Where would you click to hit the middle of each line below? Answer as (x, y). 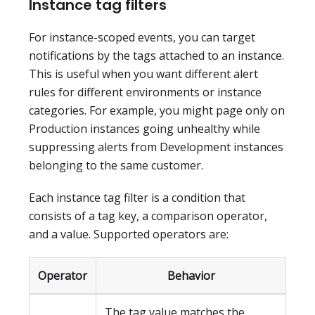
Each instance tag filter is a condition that (137, 198)
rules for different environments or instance (145, 92)
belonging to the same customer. (116, 166)
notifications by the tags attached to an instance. (156, 56)
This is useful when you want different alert (143, 74)
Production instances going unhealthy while (144, 129)
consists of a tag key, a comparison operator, (148, 216)
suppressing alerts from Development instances (156, 147)
